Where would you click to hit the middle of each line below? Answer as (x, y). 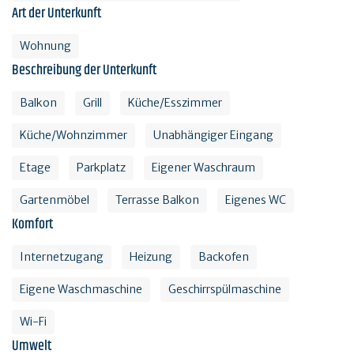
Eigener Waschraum (203, 167)
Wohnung (45, 45)
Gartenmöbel (55, 200)
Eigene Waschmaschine (81, 289)
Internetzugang (62, 256)
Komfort (32, 224)
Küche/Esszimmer (175, 102)
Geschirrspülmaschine (225, 289)
